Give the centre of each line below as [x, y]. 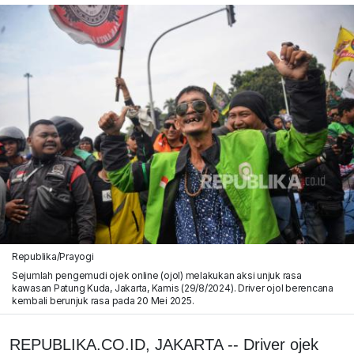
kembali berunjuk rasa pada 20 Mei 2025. [103, 300]
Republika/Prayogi [53, 256]
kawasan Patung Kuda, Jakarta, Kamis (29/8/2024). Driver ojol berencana [173, 288]
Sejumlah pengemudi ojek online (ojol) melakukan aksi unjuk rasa [156, 275]
